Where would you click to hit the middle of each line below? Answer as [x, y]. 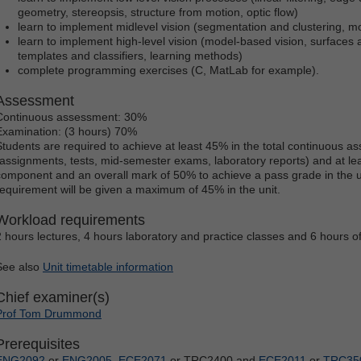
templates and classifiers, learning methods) [130, 55]
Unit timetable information [108, 266]
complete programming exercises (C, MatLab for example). [168, 70]
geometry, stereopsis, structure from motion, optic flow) [158, 12]
